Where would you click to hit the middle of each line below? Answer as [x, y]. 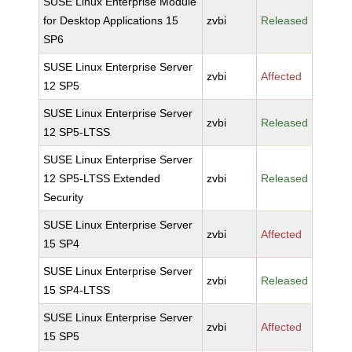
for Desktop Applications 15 [111, 20]
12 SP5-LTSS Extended [102, 178]
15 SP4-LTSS [77, 290]
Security [64, 197]
